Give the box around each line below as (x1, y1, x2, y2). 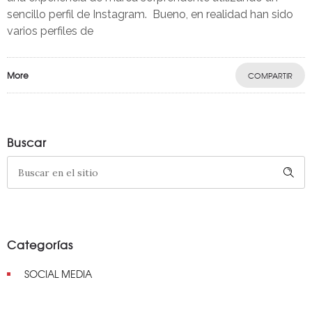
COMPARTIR (248, 70, 292, 81)
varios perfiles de (7, 24, 93, 38)
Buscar (7, 134, 47, 151)
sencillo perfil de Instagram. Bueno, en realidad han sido (7, 8, 293, 22)
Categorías (7, 236, 73, 253)
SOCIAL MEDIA (24, 267, 92, 281)
